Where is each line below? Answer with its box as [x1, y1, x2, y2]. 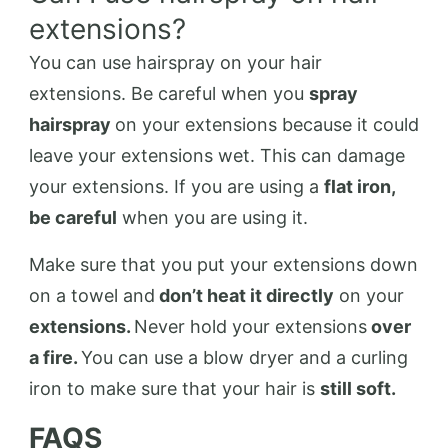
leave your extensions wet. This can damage [29, 145, 405, 166]
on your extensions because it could [115, 114, 419, 135]
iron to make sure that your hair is [29, 378, 320, 399]
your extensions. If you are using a [29, 176, 324, 197]
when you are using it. [117, 207, 308, 228]
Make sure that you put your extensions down [29, 254, 418, 275]
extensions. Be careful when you [29, 83, 309, 104]
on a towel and [29, 285, 155, 306]
